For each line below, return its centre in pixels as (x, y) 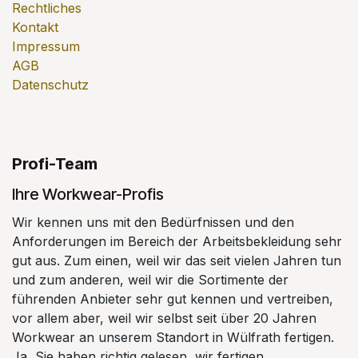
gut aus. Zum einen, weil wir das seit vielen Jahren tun (177, 261)
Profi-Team (56, 164)
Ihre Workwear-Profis (88, 195)
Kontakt (35, 28)
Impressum (46, 47)
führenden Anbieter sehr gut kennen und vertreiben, (173, 299)
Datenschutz (50, 85)
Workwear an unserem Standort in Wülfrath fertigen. (173, 338)
